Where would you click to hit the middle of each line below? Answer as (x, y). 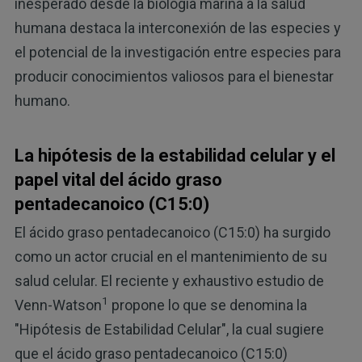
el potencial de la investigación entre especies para (177, 53)
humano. (42, 101)
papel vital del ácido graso (118, 180)
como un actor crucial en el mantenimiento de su (170, 256)
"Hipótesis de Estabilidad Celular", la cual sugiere (169, 329)
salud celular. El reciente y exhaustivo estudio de (169, 280)
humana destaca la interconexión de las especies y (177, 28)
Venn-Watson (58, 305)
